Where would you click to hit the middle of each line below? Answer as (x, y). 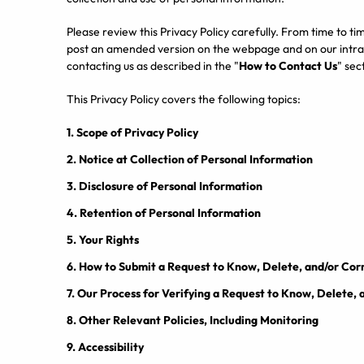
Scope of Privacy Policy (137, 132)
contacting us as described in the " (153, 66)
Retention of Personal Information (170, 213)
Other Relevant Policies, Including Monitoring (199, 320)
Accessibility (111, 347)
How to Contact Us (288, 66)
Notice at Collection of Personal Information (196, 159)
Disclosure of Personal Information (171, 186)
